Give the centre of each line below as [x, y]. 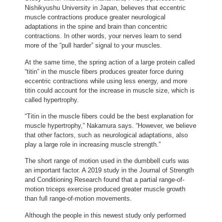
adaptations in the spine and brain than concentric [96, 27]
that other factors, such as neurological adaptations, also [106, 135]
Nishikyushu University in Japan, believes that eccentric [105, 8]
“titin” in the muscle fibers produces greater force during [104, 71]
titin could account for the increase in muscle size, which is [110, 90]
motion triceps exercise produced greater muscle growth [105, 189]
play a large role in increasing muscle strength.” [93, 144]
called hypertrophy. [52, 100]
